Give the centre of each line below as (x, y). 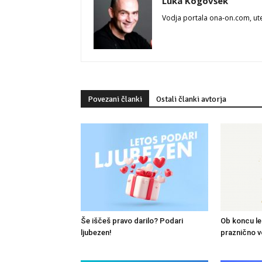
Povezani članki (115, 99)
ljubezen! (96, 233)
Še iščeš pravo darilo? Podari (132, 221)
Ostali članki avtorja (191, 99)
